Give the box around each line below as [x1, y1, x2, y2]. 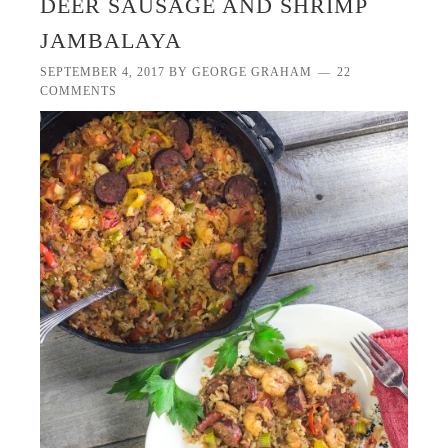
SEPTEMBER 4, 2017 [40, 64, 166, 79]
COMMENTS [40, 83, 118, 98]
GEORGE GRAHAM [192, 64, 313, 79]
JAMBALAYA [40, 27, 183, 53]
